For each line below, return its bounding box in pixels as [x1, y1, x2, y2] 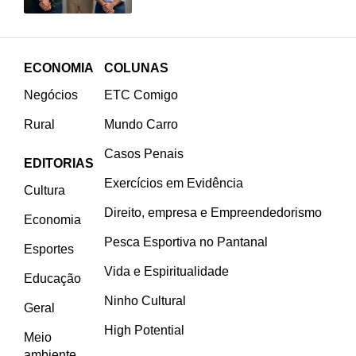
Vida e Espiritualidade [103, 264, 229, 278]
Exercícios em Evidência [103, 176, 243, 190]
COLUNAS [103, 60, 168, 75]
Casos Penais [103, 146, 184, 161]
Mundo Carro [103, 117, 178, 131]
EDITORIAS [24, 156, 94, 170]
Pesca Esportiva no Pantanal [103, 234, 268, 249]
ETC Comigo [103, 87, 178, 102]
